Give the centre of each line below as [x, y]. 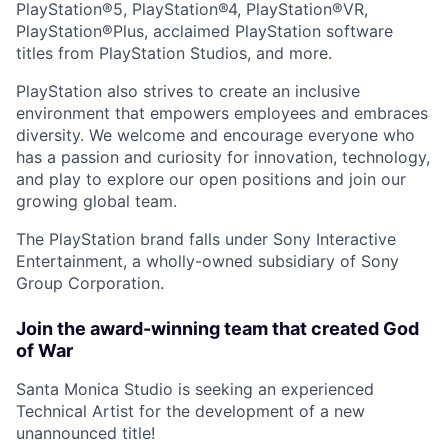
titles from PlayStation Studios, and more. [174, 53]
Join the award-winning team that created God [217, 329]
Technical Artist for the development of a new [190, 411]
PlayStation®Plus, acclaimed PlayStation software [204, 31]
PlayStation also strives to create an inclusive [188, 91]
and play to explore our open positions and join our [211, 179]
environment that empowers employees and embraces [222, 113]
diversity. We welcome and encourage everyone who [215, 135]
